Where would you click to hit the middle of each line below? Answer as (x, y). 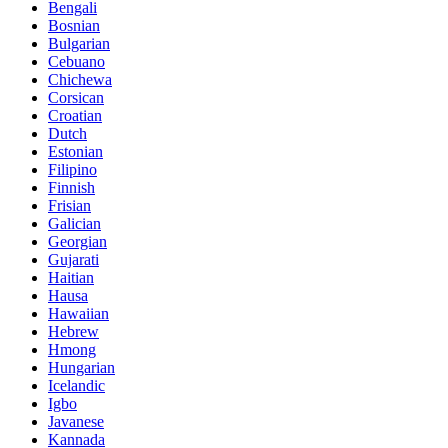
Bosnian (74, 25)
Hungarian (81, 367)
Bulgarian (79, 43)
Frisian (69, 205)
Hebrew (73, 331)
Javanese (76, 421)
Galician (74, 223)
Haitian (71, 277)
